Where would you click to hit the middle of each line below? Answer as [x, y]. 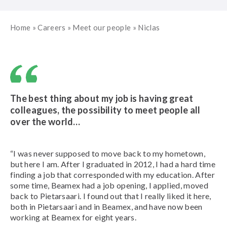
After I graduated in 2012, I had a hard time [138, 164]
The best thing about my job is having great [102, 99]
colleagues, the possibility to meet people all [105, 110]
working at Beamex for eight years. [73, 217]
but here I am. [35, 164]
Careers [52, 27]
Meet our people [102, 27]
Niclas [149, 27]
